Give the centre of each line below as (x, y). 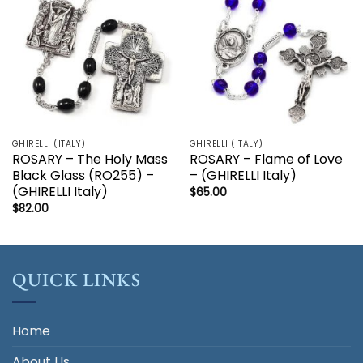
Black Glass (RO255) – (83, 175)
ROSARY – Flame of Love (266, 159)
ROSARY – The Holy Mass (90, 159)
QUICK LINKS (77, 280)
